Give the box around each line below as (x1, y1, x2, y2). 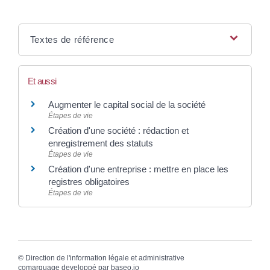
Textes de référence (30, 34, 115, 45)
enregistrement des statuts (48, 138, 153, 149)
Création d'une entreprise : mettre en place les (48, 164, 228, 175)
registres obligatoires (48, 177, 130, 187)
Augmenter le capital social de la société (48, 99, 206, 110)
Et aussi (28, 76, 57, 87)
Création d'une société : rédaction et (48, 125, 189, 136)
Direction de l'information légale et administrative (25, 253, 184, 262)
